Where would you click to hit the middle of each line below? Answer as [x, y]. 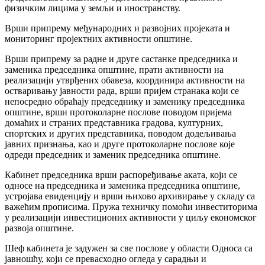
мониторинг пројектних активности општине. [98, 39]
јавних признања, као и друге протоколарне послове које [120, 144]
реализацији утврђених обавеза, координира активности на [125, 80]
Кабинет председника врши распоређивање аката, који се [121, 175]
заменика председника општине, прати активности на [114, 70]
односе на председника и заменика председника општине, [122, 186]
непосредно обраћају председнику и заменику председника [125, 102]
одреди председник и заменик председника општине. [113, 155]
